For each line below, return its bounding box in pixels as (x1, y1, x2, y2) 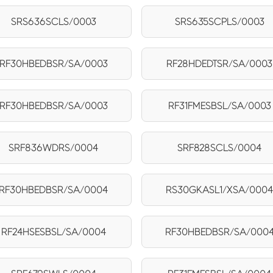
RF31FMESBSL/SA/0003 (168, 100, 271, 111)
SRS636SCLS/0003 (10, 16, 96, 27)
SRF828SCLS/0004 (177, 142, 262, 153)
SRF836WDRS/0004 (9, 142, 99, 153)
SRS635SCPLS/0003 (174, 16, 264, 27)
